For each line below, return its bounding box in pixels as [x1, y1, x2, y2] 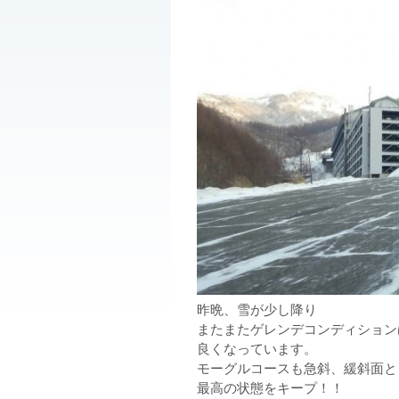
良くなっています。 [197, 338, 318, 357]
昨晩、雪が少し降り [197, 299, 318, 318]
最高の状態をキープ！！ [197, 378, 345, 396]
